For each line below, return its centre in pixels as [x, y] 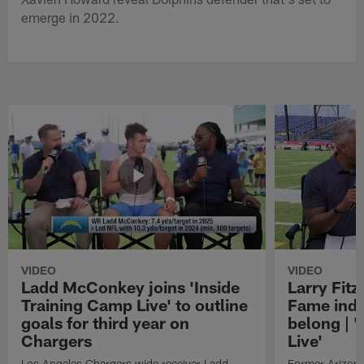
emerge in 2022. [71, 17]
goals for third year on [106, 322]
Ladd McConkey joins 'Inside [131, 286]
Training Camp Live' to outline [135, 304]
